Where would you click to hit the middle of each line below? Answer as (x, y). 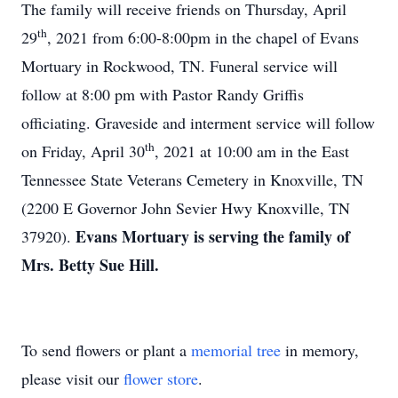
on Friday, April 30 (83, 151)
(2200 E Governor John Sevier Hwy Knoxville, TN (186, 208)
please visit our (72, 378)
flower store (161, 378)
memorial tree (236, 350)
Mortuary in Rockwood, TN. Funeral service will (179, 66)
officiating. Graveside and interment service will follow (198, 123)
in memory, (320, 350)
